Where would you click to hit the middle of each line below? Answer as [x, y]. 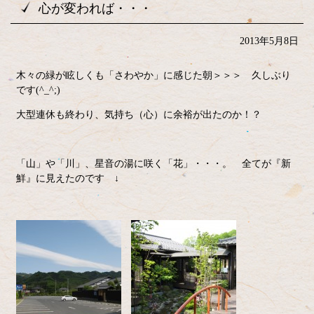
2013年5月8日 [269, 41]
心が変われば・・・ [95, 8]
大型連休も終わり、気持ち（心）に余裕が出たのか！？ [138, 115]
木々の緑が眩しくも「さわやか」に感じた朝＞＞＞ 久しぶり [153, 75]
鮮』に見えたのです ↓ [67, 178]
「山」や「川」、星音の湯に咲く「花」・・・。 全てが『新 [153, 164]
